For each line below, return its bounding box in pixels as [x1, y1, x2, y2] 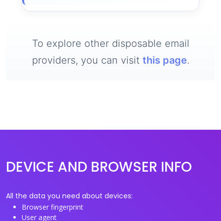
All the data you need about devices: [6, 191, 133, 201]
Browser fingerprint [22, 202, 83, 212]
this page [142, 54, 187, 66]
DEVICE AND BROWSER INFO [6, 157, 192, 177]
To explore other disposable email [32, 37, 189, 49]
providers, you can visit [32, 54, 143, 66]
